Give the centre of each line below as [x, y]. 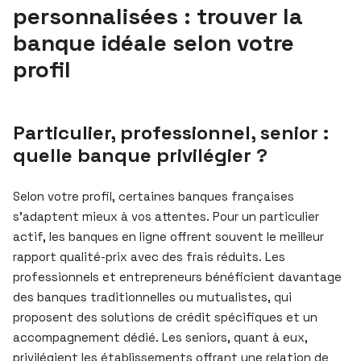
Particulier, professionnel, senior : [171, 132]
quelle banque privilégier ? [140, 155]
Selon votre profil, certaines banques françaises [154, 196]
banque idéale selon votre [154, 42]
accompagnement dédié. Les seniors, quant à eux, [160, 337]
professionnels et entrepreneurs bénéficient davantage [177, 276]
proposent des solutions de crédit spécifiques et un [165, 317]
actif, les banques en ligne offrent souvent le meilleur [168, 236]
